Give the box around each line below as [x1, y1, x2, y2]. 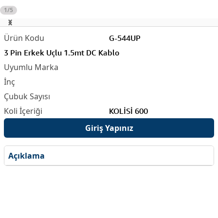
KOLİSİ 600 [109, 106, 148, 116]
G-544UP [109, 33, 141, 43]
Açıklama [8, 150, 45, 161]
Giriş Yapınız [85, 123, 133, 133]
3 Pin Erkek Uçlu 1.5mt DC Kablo [4, 48, 119, 57]
